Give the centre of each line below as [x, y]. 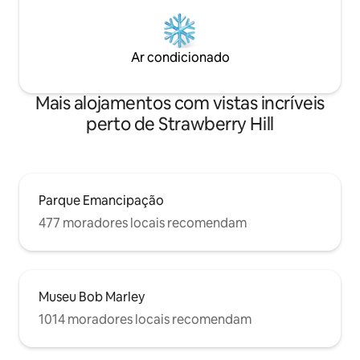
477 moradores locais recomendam [143, 223]
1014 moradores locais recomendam [145, 319]
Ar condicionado [180, 57]
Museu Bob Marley [92, 297]
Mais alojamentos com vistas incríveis [180, 103]
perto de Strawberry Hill [180, 124]
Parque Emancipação [101, 200]
